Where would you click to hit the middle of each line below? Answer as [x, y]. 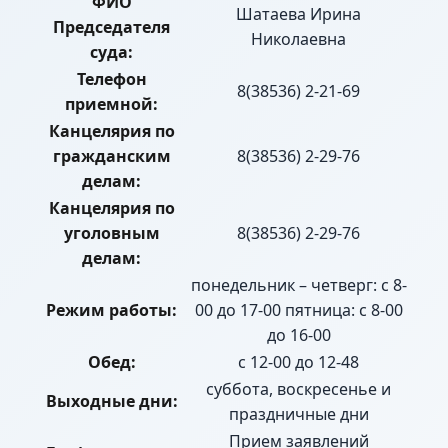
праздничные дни [298, 414]
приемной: [111, 104]
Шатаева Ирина [298, 14]
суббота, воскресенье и [298, 389]
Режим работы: [111, 310]
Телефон [111, 79]
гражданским [111, 156]
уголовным [111, 233]
